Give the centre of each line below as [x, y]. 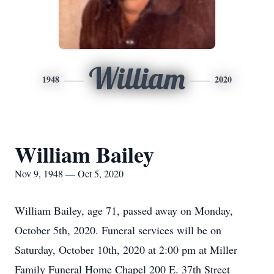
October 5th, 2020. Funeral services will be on [118, 230]
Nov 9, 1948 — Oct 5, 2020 [69, 173]
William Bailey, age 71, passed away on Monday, [124, 210]
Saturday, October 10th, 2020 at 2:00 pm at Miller [126, 250]
